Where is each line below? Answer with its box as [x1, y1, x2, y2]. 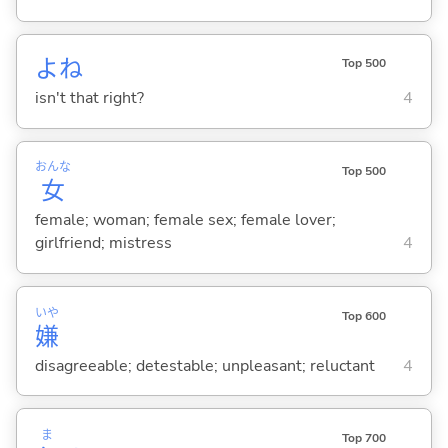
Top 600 [341, 307, 386, 324]
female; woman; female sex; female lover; [34, 209, 336, 232]
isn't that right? [34, 87, 144, 110]
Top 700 [341, 429, 386, 446]
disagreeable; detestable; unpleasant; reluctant [34, 354, 375, 377]
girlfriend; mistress [34, 232, 172, 255]
